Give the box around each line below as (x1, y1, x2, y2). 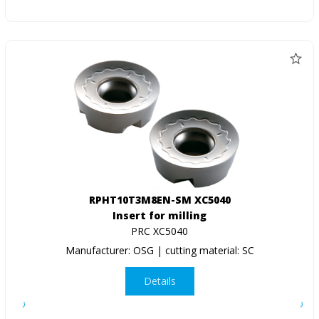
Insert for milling (113, 208, 206, 222)
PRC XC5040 (131, 224, 188, 238)
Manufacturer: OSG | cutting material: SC (65, 243, 254, 257)
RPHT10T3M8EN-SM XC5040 (88, 192, 231, 206)
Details (143, 274, 176, 288)
